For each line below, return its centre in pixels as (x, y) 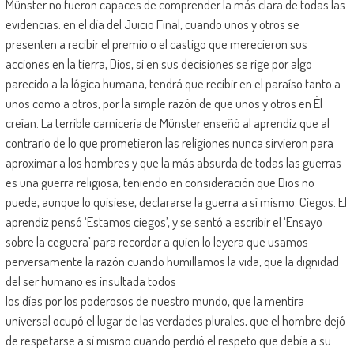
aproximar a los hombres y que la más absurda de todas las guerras (173, 162)
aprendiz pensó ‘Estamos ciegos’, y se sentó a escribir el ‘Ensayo (164, 221)
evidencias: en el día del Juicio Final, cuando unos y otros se (152, 24)
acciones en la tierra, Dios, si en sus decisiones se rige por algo (158, 63)
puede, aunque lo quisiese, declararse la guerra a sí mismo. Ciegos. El (176, 201)
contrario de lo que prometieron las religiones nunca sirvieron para (169, 142)
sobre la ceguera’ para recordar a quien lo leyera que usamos (156, 241)
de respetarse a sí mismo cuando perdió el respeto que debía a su (168, 340)
